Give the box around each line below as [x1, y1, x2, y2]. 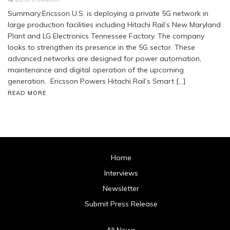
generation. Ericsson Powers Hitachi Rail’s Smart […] [8, 76, 186, 86]
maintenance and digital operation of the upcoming [8, 65, 184, 74]
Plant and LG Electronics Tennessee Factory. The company [8, 31, 204, 41]
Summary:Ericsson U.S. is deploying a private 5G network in [8, 8, 208, 18]
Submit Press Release [84, 199, 158, 208]
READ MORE [8, 89, 46, 97]
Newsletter [103, 183, 139, 193]
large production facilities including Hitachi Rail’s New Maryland [8, 20, 221, 29]
